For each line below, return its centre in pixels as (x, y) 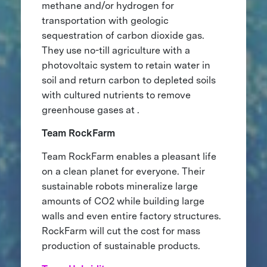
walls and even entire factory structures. (131, 216)
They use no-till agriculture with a (116, 50)
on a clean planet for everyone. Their (124, 171)
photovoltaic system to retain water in (126, 65)
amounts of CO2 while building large (123, 201)
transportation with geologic (105, 20)
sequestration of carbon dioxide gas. (123, 35)
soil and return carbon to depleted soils (128, 80)
